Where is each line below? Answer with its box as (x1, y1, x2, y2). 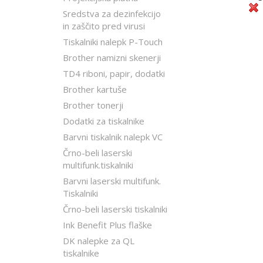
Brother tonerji (63, 99, 123, 111)
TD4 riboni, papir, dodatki (63, 68, 165, 79)
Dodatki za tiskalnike (63, 115, 144, 127)
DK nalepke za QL (63, 235, 134, 247)
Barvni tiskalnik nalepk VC (63, 131, 163, 143)
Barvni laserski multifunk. (63, 175, 161, 187)
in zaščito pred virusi (63, 20, 145, 32)
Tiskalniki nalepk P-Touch (63, 36, 163, 48)
